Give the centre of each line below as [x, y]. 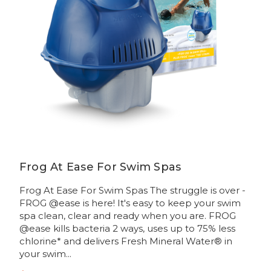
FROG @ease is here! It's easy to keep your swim [130, 203]
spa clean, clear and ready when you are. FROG [127, 216]
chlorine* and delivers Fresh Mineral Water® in [126, 241]
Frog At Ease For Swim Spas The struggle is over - [132, 191]
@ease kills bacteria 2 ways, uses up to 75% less [127, 229]
